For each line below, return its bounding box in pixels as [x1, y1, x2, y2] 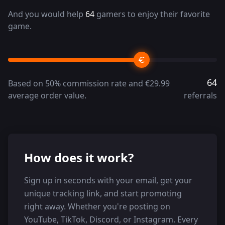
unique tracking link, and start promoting [24, 187, 182, 199]
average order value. [8, 89, 86, 101]
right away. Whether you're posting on [24, 200, 170, 212]
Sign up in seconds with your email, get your [24, 174, 192, 186]
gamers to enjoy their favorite [94, 8, 210, 20]
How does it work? [24, 149, 134, 166]
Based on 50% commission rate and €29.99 [8, 77, 170, 89]
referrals [184, 89, 217, 101]
